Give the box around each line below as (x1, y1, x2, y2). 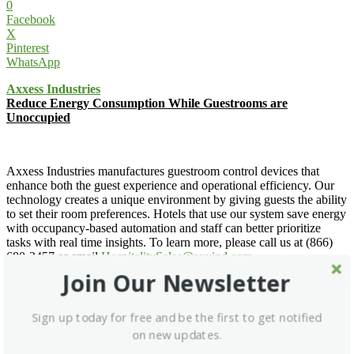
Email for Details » (6, 290, 106, 304)
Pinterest (6, 40, 49, 55)
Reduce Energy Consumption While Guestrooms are (6, 96, 288, 110)
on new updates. (132, 326, 222, 342)
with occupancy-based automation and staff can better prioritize (6, 220, 321, 235)
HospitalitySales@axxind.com (101, 249, 252, 263)
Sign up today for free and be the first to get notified (32, 310, 322, 326)
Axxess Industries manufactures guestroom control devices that (6, 164, 319, 178)
